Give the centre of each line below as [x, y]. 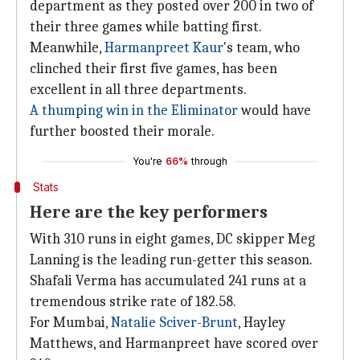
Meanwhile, [67, 48]
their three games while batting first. [146, 27]
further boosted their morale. [122, 131]
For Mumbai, [70, 323]
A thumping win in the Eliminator [134, 110]
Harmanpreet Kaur [164, 48]
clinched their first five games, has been [153, 69]
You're [147, 161]
